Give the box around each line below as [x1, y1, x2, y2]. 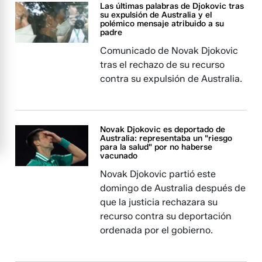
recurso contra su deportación [100, 211, 232, 222]
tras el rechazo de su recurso [100, 59, 225, 70]
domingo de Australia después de [100, 182, 246, 194]
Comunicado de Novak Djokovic [100, 45, 239, 56]
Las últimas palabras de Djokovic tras [100, 1, 244, 11]
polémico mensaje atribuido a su [100, 19, 225, 29]
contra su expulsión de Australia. [100, 73, 243, 84]
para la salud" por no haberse [100, 142, 213, 152]
